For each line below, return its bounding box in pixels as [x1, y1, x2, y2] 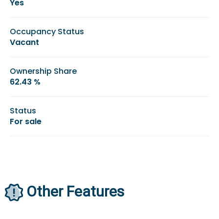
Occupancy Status [10, 25, 84, 37]
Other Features [26, 182, 124, 200]
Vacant [10, 36, 39, 48]
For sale [10, 115, 42, 127]
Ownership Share [10, 65, 77, 77]
